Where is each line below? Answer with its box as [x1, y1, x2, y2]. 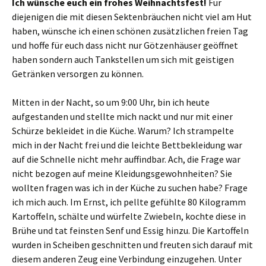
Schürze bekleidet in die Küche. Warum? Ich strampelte [12, 125, 234, 137]
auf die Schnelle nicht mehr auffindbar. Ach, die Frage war [12, 153, 240, 166]
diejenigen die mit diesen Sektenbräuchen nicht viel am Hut [12, 11, 252, 23]
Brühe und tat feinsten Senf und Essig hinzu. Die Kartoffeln [12, 224, 249, 237]
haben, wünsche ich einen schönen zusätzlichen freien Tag [12, 25, 248, 37]
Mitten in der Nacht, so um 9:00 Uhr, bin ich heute [12, 96, 210, 109]
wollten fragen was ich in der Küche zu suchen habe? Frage [12, 182, 248, 194]
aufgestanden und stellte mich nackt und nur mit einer [12, 110, 233, 123]
